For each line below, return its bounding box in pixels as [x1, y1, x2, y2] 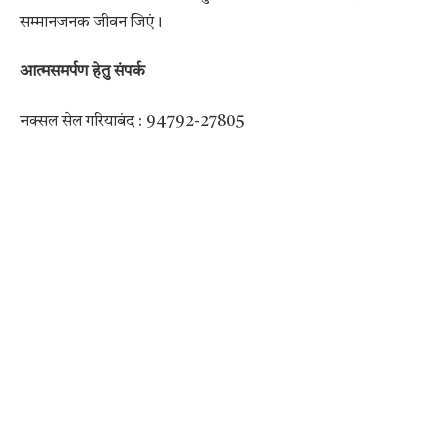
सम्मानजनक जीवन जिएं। [20, 14, 162, 31]
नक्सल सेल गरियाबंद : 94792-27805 [20, 113, 245, 130]
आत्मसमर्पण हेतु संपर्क [20, 64, 145, 81]
